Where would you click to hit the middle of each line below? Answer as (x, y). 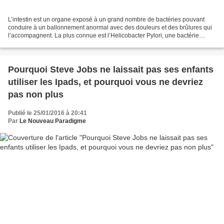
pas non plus (36, 94)
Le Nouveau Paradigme (53, 121)
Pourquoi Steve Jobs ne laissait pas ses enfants (111, 69)
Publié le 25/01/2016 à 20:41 (47, 113)
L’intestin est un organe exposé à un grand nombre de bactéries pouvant (106, 19)
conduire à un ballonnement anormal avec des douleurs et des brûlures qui (110, 27)
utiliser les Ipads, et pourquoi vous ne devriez (105, 82)
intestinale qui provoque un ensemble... (61, 43)
